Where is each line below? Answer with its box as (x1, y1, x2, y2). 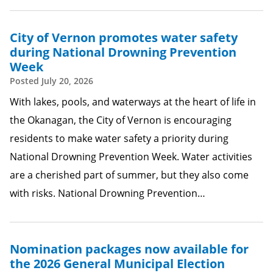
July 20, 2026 (41, 75, 93, 87)
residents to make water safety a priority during (10, 132, 229, 145)
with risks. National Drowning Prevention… (10, 186, 205, 200)
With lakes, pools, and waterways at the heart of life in (10, 95, 256, 108)
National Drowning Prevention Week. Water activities (10, 150, 252, 163)
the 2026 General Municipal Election (10, 255, 225, 272)
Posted (10, 75, 41, 87)
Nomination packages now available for (10, 241, 249, 257)
